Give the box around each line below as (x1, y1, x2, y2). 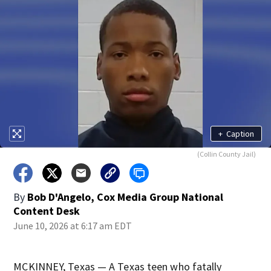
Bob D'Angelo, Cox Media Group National (27, 190, 224, 204)
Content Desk (13, 204, 80, 218)
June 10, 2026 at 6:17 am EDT (13, 220, 132, 232)
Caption (226, 128, 254, 139)
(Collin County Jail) (197, 149, 256, 158)
